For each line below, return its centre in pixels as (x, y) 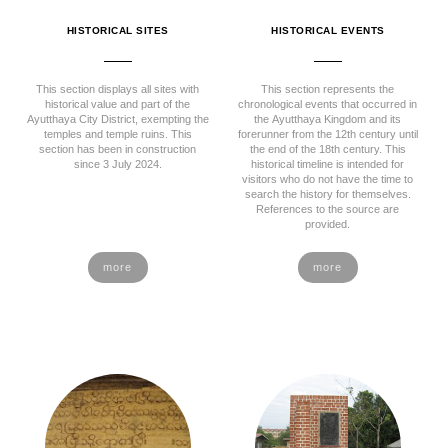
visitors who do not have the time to (328, 179)
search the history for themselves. (327, 194)
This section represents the (328, 89)
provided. (328, 224)
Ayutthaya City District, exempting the (117, 119)
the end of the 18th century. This (327, 149)
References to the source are (328, 209)
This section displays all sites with (118, 89)
